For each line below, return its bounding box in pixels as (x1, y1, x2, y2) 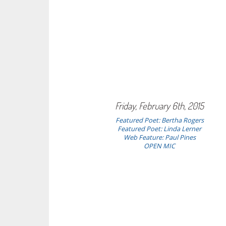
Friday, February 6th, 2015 (115, 99, 204, 112)
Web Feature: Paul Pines (123, 133, 196, 141)
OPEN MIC (144, 142, 176, 150)
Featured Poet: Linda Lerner (118, 125, 202, 133)
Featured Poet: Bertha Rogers (115, 116, 204, 124)
